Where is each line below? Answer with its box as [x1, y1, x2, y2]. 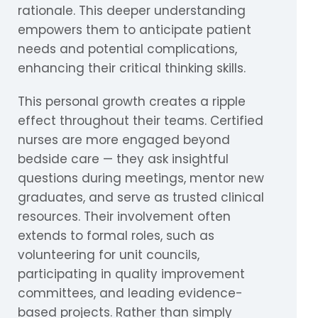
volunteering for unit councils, [18, 246, 199, 263]
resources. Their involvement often [18, 207, 231, 225]
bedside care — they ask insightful [18, 150, 229, 168]
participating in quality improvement [18, 265, 245, 283]
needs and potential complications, [18, 40, 237, 57]
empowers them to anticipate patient [18, 21, 251, 38]
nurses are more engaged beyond [18, 131, 230, 148]
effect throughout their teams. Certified [18, 111, 263, 129]
